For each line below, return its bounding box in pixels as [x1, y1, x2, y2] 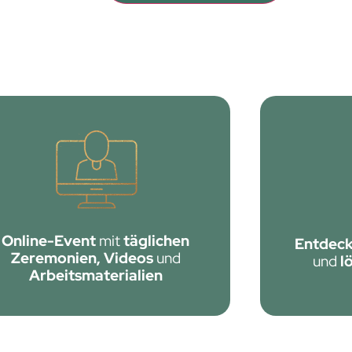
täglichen [123, 230, 190, 251]
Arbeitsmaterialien [28, 265, 163, 286]
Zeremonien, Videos [10, 247, 156, 269]
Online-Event [2, 230, 100, 251]
